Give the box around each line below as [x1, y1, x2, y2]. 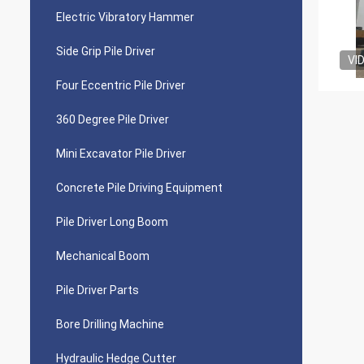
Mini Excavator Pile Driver [56, 147, 186, 160]
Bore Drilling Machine [56, 318, 164, 331]
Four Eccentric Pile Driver [56, 79, 185, 92]
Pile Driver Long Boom [56, 215, 168, 228]
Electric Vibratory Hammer [56, 11, 194, 24]
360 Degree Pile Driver [56, 113, 169, 126]
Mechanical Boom [56, 249, 149, 262]
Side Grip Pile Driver [56, 45, 155, 58]
